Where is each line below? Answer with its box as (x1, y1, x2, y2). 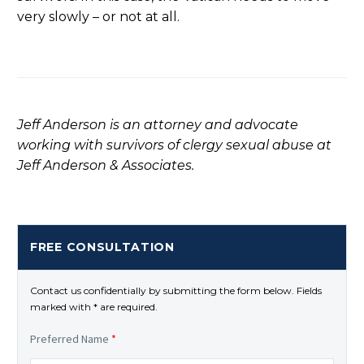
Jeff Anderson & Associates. (17, 158, 194, 174)
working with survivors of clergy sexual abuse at (17, 137, 331, 154)
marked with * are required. (30, 301, 158, 314)
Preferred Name (30, 331, 111, 347)
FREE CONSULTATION (30, 240, 175, 255)
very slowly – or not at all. (17, 8, 180, 24)
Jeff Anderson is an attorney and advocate (17, 117, 298, 133)
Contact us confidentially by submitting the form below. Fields (30, 284, 322, 297)
